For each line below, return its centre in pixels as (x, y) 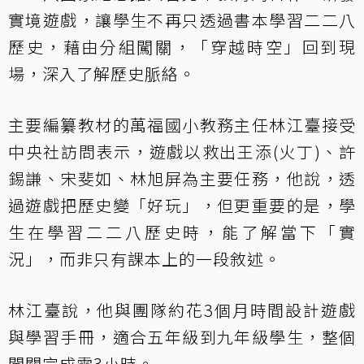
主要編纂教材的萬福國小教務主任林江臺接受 (182, 125)
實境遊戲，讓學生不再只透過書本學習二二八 (182, 20)
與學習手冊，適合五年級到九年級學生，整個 (182, 337)
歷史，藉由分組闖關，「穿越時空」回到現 (182, 47)
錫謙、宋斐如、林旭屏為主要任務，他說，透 (182, 179)
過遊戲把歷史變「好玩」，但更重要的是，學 (182, 206)
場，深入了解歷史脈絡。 (102, 74)
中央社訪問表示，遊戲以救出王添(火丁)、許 (182, 152)
